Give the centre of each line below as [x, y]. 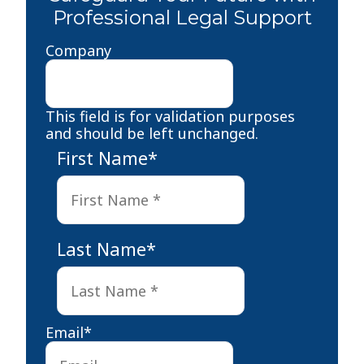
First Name [102, 158]
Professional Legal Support [182, 17]
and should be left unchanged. [152, 134]
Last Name [101, 249]
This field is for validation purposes [170, 117]
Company [78, 50]
